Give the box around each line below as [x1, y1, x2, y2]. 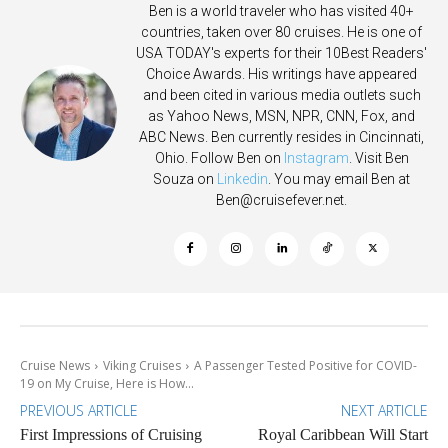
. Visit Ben [348, 150, 409, 167]
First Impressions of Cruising [20, 426, 202, 444]
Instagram [283, 150, 349, 167]
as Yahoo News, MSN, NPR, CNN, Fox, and [148, 108, 415, 125]
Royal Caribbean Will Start [257, 426, 428, 444]
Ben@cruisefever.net [216, 192, 344, 209]
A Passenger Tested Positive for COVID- [194, 357, 417, 375]
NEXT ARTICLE [340, 401, 428, 421]
